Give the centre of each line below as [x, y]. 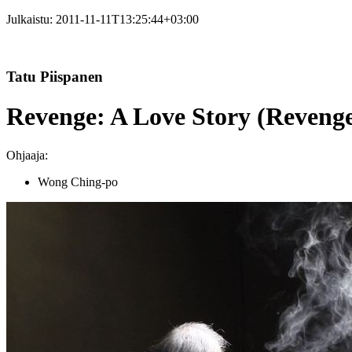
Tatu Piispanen [55, 76]
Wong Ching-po [78, 181]
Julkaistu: [31, 19]
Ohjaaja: [27, 155]
